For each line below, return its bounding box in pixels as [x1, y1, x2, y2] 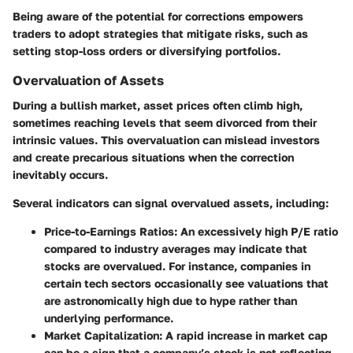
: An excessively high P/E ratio [174, 224, 338, 238]
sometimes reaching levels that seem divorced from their [13, 115, 317, 129]
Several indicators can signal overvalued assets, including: [13, 195, 329, 210]
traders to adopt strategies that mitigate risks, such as [13, 26, 308, 40]
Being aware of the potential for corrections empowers [13, 9, 303, 23]
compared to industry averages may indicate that [44, 241, 307, 255]
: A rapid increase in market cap [159, 328, 328, 342]
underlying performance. [44, 310, 173, 325]
